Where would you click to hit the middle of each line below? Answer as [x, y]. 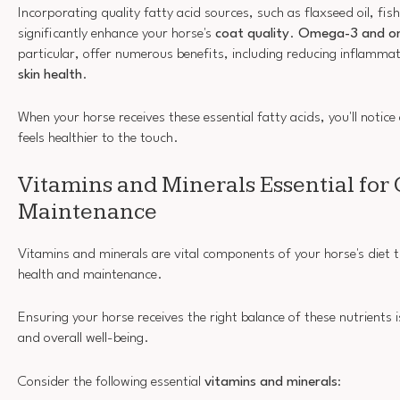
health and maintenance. [90, 275]
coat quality [252, 33]
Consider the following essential [111, 382]
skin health [50, 75]
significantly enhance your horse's [117, 33]
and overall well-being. [83, 339]
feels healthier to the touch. [98, 139]
